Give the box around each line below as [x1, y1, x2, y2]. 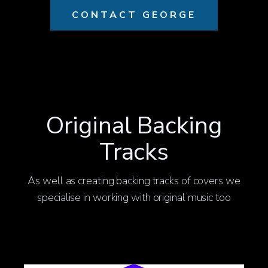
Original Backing [46, 109, 222, 142]
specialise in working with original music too [37, 190, 231, 205]
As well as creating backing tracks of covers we [28, 173, 240, 188]
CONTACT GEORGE [72, 8, 196, 22]
